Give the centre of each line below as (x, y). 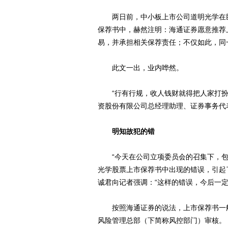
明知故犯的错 (133, 131)
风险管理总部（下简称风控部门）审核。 (162, 220)
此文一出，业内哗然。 (140, 68)
